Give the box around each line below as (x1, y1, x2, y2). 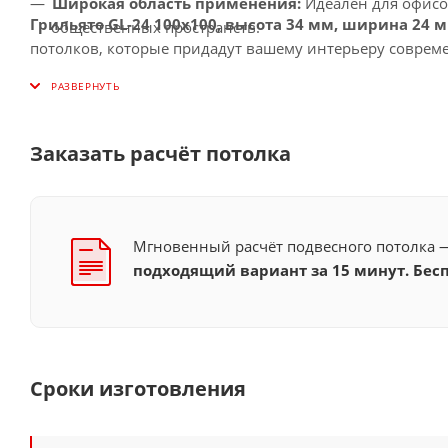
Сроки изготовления (30, 374, 246, 402)
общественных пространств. (51, 16, 260, 37)
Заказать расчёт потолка (30, 139, 291, 167)
